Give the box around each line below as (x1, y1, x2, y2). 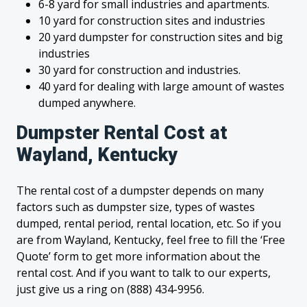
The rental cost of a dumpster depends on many (16, 183, 264, 198)
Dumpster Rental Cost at (16, 122, 228, 144)
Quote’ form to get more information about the (16, 249, 260, 264)
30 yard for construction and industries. (38, 62, 241, 77)
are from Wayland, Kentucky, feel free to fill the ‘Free (16, 232, 285, 247)
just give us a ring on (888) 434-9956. (16, 282, 204, 297)
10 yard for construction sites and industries (38, 13, 265, 28)
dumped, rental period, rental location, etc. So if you (16, 216, 281, 231)
